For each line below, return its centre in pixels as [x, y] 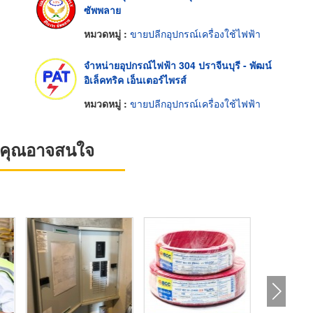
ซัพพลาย [102, 10]
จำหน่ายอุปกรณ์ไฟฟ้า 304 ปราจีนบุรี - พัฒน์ [177, 65]
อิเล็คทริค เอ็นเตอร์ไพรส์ [135, 80]
